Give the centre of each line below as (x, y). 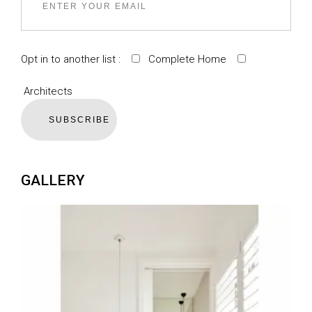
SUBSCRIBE (79, 119)
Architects (47, 91)
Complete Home (189, 59)
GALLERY (53, 180)
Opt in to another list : (76, 59)
